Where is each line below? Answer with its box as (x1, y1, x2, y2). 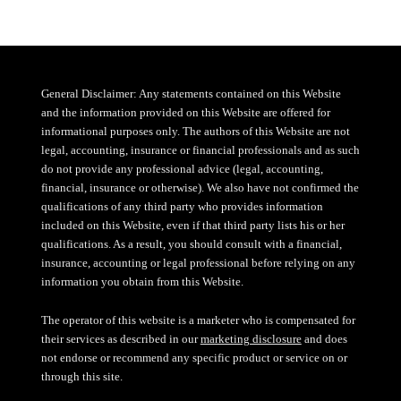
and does (301, 331, 347, 346)
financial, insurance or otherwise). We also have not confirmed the (40, 181, 359, 195)
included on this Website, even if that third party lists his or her (40, 218, 345, 233)
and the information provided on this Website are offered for (40, 106, 330, 120)
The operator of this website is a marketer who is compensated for (40, 312, 355, 327)
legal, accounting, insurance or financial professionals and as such (40, 143, 360, 158)
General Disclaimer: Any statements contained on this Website (40, 87, 341, 101)
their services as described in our (40, 331, 200, 346)
